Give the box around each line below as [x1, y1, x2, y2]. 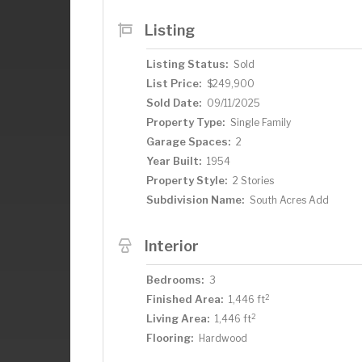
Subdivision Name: [146, 193, 244, 206]
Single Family [230, 116, 291, 128]
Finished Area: [146, 293, 223, 305]
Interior [144, 237, 199, 255]
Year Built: [146, 154, 201, 167]
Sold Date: [146, 96, 201, 109]
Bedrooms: [146, 273, 204, 286]
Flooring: [146, 331, 193, 344]
